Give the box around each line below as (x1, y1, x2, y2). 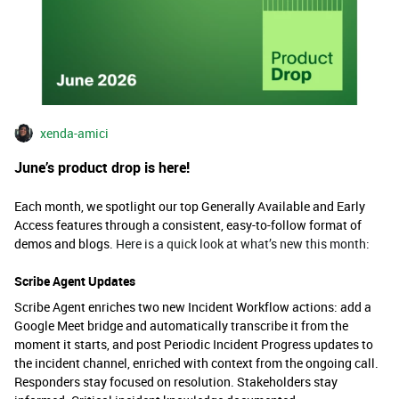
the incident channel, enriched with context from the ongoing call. (14, 354, 379, 372)
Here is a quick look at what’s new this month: (116, 235, 370, 253)
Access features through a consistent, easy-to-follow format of (14, 216, 362, 234)
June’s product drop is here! (14, 158, 193, 178)
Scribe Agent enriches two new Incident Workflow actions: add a (14, 298, 371, 316)
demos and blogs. (14, 235, 116, 253)
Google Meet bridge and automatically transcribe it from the (14, 317, 348, 335)
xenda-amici (40, 125, 109, 142)
